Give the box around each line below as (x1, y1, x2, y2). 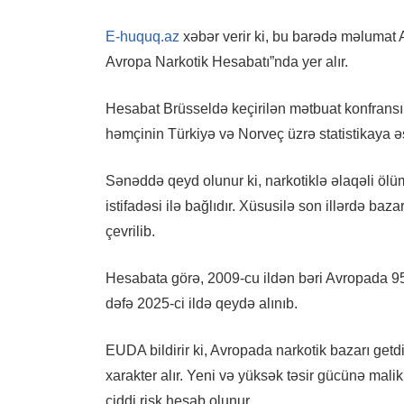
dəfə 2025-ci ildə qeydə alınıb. (106, 295, 298, 311)
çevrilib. (106, 223, 155, 239)
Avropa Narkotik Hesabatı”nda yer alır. (106, 53, 348, 69)
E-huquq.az (106, 28, 179, 44)
